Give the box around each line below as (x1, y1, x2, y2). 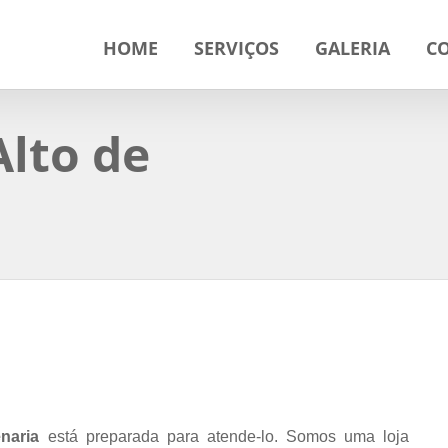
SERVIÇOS (194, 36, 280, 60)
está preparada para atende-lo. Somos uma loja (39, 428, 410, 445)
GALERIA (315, 36, 391, 60)
